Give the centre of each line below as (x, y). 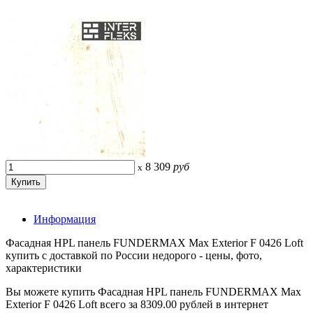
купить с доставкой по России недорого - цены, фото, (134, 255)
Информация (65, 219)
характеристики (44, 268)
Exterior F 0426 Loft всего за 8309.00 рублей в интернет (137, 304)
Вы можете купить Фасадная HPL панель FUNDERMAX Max (153, 291)
